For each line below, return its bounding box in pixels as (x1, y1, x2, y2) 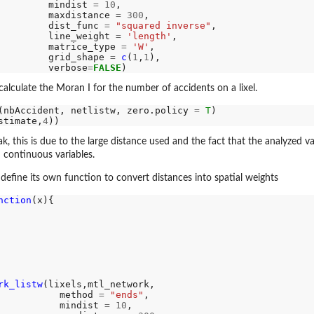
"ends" (109, 289, 144, 300)
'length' (126, 31, 172, 42)
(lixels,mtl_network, (42, 278, 155, 289)
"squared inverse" (115, 20, 211, 32)
